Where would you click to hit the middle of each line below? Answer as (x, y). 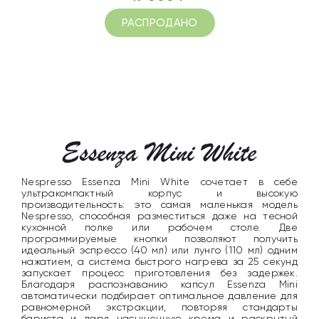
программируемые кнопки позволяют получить (159, 239)
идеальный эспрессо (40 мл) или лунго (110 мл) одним (159, 250)
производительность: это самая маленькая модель (159, 205)
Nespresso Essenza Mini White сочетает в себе (159, 182)
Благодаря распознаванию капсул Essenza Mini (159, 284)
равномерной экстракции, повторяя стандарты (159, 307)
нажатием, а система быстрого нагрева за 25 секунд (159, 262)
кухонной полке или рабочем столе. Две (159, 228)
